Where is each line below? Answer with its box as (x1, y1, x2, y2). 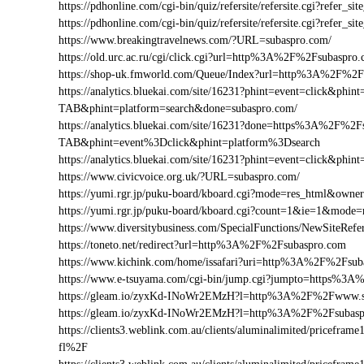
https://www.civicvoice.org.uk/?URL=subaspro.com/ (58, 171, 300, 183)
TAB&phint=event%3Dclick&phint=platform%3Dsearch (58, 136, 320, 149)
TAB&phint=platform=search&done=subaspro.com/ (58, 102, 297, 115)
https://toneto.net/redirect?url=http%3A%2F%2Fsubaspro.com (58, 239, 346, 251)
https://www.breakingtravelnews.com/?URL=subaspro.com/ (58, 34, 331, 46)
